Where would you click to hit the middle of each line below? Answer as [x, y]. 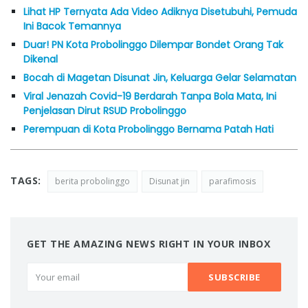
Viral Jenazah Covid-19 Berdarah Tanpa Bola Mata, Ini [150, 96]
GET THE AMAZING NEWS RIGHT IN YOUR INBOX [149, 243]
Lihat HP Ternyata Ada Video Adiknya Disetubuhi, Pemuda [160, 11]
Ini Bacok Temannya [72, 26]
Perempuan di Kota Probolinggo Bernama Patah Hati [148, 129]
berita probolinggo [92, 181]
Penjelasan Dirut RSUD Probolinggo [105, 110]
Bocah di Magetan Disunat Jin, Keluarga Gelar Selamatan [160, 77]
